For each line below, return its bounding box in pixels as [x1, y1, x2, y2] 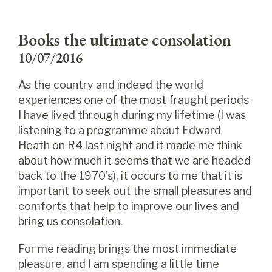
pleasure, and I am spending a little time [18, 257, 219, 270]
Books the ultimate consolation [18, 29, 231, 50]
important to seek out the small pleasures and [18, 185, 252, 197]
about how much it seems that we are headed [18, 154, 251, 167]
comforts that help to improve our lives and [18, 200, 239, 212]
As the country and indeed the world [18, 78, 203, 91]
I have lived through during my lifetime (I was [18, 109, 246, 121]
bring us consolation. [18, 215, 125, 228]
